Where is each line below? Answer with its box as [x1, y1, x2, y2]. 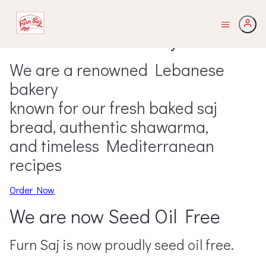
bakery [9, 78, 58, 99]
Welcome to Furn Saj [9, 27, 175, 52]
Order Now [9, 183, 55, 196]
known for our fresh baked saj [9, 97, 217, 118]
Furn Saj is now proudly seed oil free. [9, 235, 234, 254]
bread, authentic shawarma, [9, 116, 208, 137]
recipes [9, 154, 62, 175]
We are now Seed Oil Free [9, 204, 220, 228]
